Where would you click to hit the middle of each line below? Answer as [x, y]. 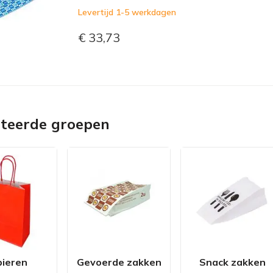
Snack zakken [232, 262]
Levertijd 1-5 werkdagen [127, 12]
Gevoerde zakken [119, 262]
